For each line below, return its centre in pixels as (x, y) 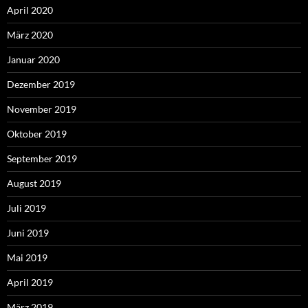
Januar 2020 (33, 60)
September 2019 (42, 159)
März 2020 (30, 35)
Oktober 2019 (37, 134)
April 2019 (30, 283)
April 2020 (30, 10)
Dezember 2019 (41, 85)
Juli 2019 (26, 208)
